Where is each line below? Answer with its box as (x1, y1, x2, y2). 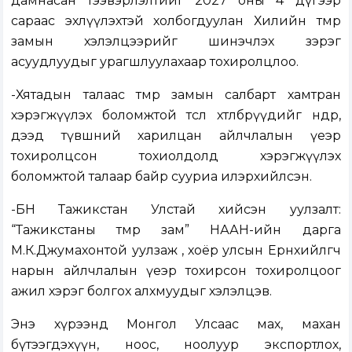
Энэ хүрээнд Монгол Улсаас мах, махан (11, 317, 341, 332)
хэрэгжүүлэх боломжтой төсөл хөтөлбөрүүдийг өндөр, (11, 108, 341, 123)
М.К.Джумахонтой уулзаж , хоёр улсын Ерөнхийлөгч (11, 243, 341, 258)
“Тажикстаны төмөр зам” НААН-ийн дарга (11, 222, 341, 238)
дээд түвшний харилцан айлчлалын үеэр (11, 128, 341, 144)
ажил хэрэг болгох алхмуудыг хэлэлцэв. (11, 284, 273, 299)
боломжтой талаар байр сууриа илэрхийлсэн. (11, 169, 313, 185)
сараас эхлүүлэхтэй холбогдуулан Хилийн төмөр (11, 13, 341, 29)
